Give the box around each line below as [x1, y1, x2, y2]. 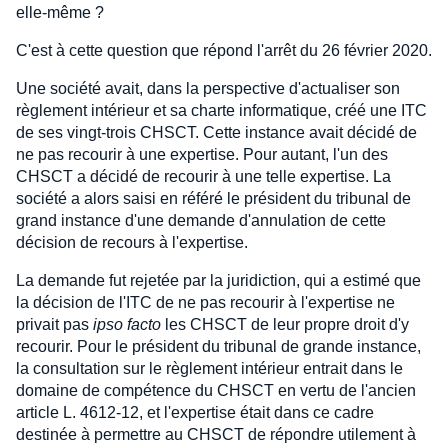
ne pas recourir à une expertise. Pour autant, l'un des [16, 146, 388, 163]
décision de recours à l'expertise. [16, 234, 248, 251]
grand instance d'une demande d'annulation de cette [16, 212, 386, 229]
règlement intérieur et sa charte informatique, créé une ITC [16, 102, 427, 119]
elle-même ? [16, 4, 104, 21]
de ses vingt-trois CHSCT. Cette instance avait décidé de [16, 124, 417, 141]
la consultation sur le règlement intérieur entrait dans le [16, 360, 403, 377]
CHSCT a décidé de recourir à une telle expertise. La [16, 168, 391, 185]
